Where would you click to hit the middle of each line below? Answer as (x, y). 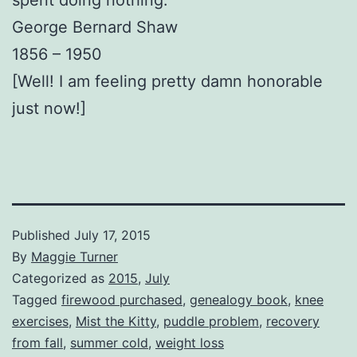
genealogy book (239, 299)
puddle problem (211, 321)
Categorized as (60, 278)
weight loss (190, 342)
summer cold (109, 342)
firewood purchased (122, 299)
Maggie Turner (75, 256)
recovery (293, 321)
